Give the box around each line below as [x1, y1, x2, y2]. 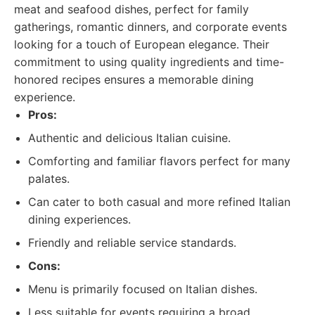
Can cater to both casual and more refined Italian [28, 195, 290, 209]
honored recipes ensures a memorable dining [14, 72, 254, 86]
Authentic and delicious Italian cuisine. [28, 131, 231, 145]
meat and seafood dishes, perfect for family [14, 2, 249, 16]
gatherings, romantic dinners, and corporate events [14, 20, 287, 34]
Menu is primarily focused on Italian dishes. [28, 282, 257, 296]
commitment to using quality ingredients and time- [14, 55, 284, 69]
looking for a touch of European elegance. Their [14, 37, 269, 51]
